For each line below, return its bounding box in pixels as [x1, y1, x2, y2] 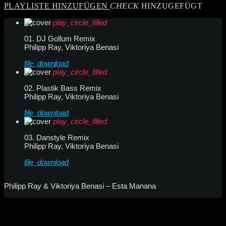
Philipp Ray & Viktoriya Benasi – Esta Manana [4, 181, 156, 190]
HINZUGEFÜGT [139, 1, 203, 10]
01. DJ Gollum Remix [24, 34, 95, 43]
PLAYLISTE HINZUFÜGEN [4, 1, 110, 10]
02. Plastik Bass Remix [24, 83, 101, 92]
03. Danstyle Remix [24, 133, 89, 142]
